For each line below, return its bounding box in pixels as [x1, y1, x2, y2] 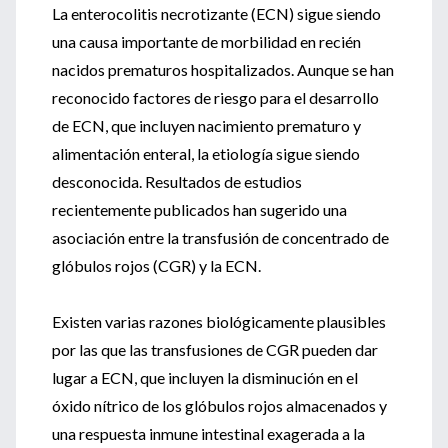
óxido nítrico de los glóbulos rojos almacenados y [52, 396, 387, 415]
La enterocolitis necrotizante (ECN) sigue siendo [52, 4, 381, 23]
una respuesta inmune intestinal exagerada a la [52, 424, 365, 443]
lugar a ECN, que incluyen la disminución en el [52, 368, 358, 387]
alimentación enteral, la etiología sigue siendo [52, 144, 360, 163]
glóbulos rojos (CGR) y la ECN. [52, 256, 261, 275]
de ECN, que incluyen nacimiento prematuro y [52, 116, 361, 135]
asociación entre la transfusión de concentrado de [52, 228, 389, 247]
